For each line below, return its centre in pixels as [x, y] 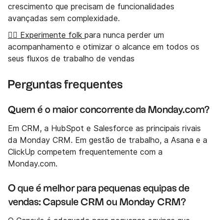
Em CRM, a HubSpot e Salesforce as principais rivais [104, 129]
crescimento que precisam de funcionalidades [91, 7]
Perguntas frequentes [65, 85]
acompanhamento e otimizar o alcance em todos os [104, 47]
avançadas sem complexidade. [64, 19]
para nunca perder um [124, 35]
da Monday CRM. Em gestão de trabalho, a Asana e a [108, 140]
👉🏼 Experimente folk [46, 35]
